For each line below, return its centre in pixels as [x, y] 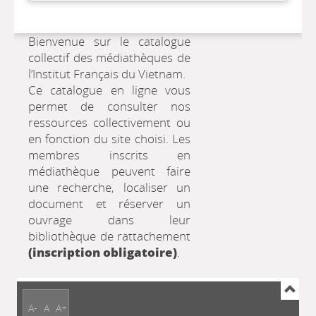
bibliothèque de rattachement [109, 236]
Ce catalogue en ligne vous [109, 90]
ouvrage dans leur [109, 219]
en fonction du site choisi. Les [109, 138]
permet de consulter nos [109, 106]
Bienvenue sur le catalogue [109, 41]
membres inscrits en [109, 154]
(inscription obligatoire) [103, 252]
